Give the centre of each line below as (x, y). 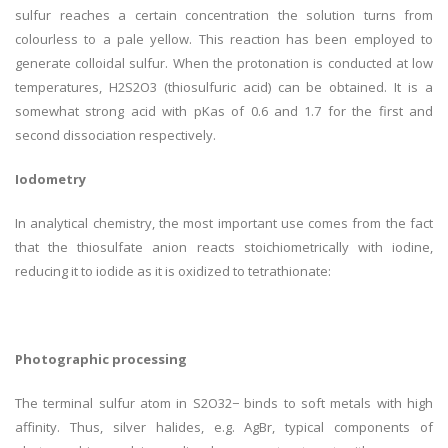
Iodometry (50, 179)
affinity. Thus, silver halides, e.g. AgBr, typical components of (224, 427)
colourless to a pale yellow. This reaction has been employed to (224, 39)
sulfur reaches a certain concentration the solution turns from (224, 15)
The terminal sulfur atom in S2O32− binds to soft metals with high (224, 403)
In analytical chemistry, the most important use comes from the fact (224, 223)
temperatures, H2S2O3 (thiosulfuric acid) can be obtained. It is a (224, 87)
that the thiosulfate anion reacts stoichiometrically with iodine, (224, 247)
